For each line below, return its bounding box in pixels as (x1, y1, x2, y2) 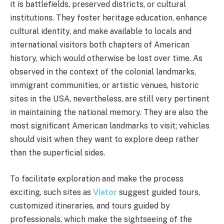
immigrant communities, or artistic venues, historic (10, 80, 199, 90)
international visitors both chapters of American (10, 40, 189, 50)
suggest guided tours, (119, 187, 200, 197)
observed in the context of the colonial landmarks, (10, 67, 196, 77)
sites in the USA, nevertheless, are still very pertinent (10, 94, 209, 104)
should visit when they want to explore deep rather (10, 134, 199, 144)
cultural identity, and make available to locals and (10, 26, 191, 36)
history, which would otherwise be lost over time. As (10, 53, 202, 63)
